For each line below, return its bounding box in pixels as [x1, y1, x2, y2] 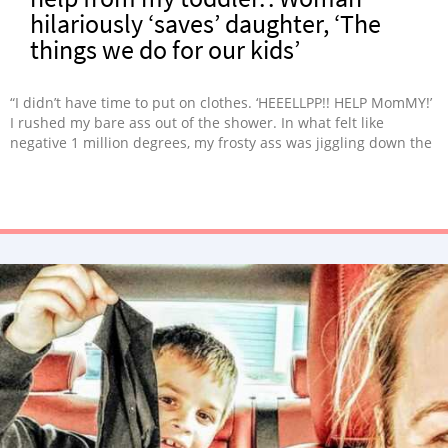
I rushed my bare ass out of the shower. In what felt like [10, 113, 384, 132]
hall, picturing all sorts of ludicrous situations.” [10, 153, 323, 172]
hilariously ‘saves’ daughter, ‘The [30, 7, 381, 40]
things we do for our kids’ [30, 33, 300, 66]
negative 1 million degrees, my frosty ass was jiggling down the [10, 133, 432, 152]
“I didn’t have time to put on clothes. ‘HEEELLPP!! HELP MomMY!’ [10, 93, 432, 112]
